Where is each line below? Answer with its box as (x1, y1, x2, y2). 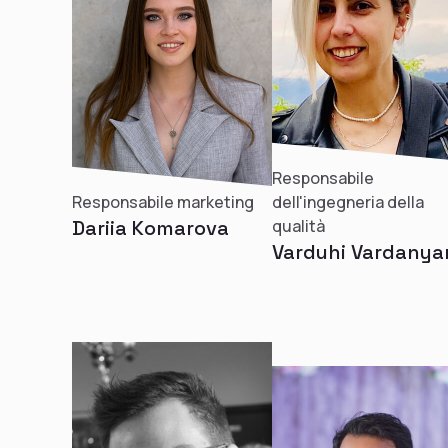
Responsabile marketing (72, 191, 254, 213)
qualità (272, 215, 325, 237)
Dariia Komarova (72, 215, 229, 241)
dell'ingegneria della (272, 191, 424, 213)
